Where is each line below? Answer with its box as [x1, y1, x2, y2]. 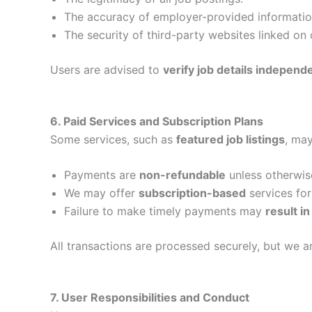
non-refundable [139, 168, 226, 182]
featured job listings [176, 132, 285, 146]
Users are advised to [50, 63, 163, 77]
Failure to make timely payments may [64, 204, 265, 219]
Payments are [64, 168, 139, 182]
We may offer [64, 186, 139, 201]
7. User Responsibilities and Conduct [50, 290, 249, 304]
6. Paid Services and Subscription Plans [50, 114, 263, 128]
